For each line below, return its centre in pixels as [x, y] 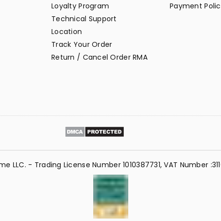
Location [67, 32]
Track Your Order [82, 45]
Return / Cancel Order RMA [99, 57]
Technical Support [84, 19]
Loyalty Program [80, 6]
